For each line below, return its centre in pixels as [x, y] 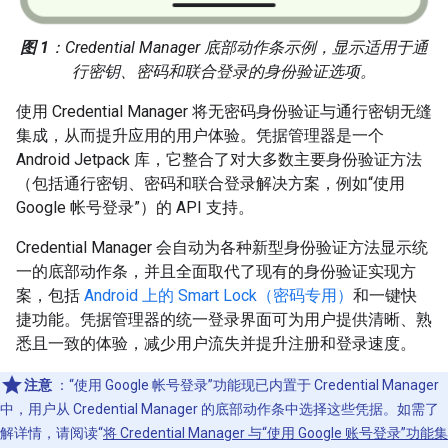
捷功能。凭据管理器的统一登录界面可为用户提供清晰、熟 [224, 319]
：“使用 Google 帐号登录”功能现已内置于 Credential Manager [245, 385]
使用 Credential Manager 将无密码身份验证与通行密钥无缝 [224, 111]
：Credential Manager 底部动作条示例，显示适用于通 [238, 47]
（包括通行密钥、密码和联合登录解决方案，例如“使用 [210, 183]
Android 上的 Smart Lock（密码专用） [218, 295]
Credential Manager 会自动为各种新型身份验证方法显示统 [222, 247]
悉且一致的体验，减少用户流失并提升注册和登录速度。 [216, 343]
